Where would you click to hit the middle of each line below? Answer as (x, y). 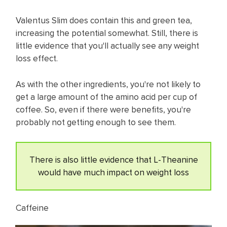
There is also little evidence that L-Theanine (113, 160)
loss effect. (38, 59)
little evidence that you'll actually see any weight (107, 46)
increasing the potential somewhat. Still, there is (107, 33)
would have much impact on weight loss (113, 173)
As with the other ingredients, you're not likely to (108, 84)
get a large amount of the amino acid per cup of (106, 97)
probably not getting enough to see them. (97, 122)
